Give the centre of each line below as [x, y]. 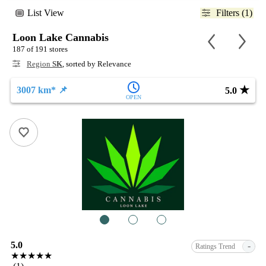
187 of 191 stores [40, 49]
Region [39, 64]
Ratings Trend [215, 246]
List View [45, 12]
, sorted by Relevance [97, 64]
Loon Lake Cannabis [61, 37]
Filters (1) [234, 12]
